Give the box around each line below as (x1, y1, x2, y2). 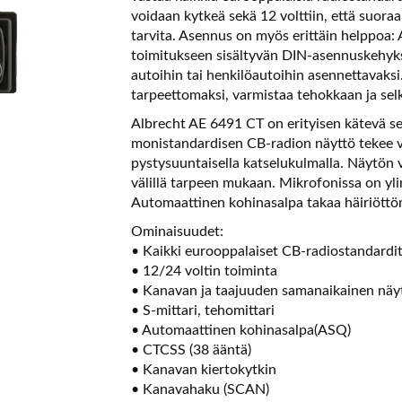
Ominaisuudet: (130, 223, 223, 239)
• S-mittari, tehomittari (130, 302, 275, 318)
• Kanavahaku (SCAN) (130, 381, 269, 397)
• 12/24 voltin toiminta (130, 263, 277, 278)
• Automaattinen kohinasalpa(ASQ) (130, 322, 351, 337)
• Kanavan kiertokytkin (130, 362, 276, 377)
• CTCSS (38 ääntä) (130, 342, 251, 357)
